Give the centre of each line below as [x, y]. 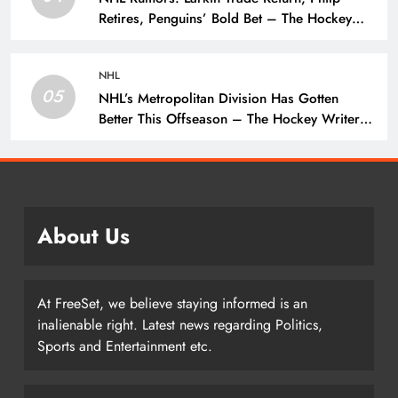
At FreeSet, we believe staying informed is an [172, 304]
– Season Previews [157, 140]
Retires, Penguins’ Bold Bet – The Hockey [225, 19]
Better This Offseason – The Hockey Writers [232, 119]
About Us [84, 236]
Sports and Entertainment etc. [125, 346]
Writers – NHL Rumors [169, 40]
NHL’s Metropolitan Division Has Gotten [219, 99]
